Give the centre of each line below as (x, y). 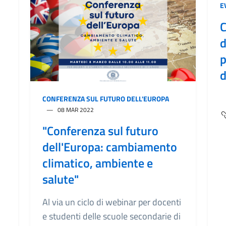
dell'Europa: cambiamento (110, 147)
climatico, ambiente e (98, 163)
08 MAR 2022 (76, 109)
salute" (61, 179)
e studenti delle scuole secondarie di (111, 216)
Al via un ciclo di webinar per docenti (112, 202)
